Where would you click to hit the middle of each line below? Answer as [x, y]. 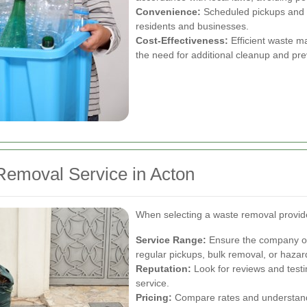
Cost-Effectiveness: [182, 40]
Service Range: [171, 240]
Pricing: [154, 297]
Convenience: [168, 12]
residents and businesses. [192, 26]
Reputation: [163, 269]
